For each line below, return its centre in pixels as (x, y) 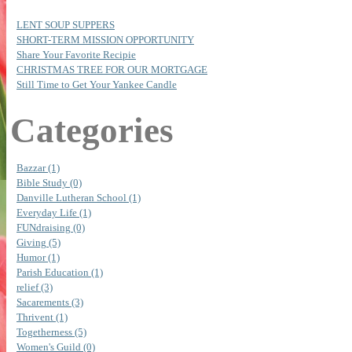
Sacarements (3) (50, 303)
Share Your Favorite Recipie (76, 55)
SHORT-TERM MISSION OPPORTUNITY (105, 40)
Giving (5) (38, 243)
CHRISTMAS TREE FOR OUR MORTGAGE (112, 70)
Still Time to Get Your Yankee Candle (97, 85)
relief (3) (35, 288)
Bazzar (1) (38, 169)
